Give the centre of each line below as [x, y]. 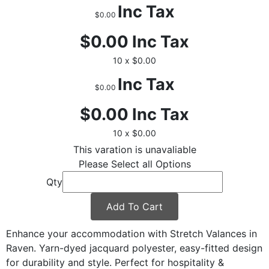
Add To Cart [134, 206]
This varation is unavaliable [134, 149]
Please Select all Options [134, 164]
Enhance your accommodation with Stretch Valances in [131, 233]
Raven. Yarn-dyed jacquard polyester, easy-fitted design [134, 248]
